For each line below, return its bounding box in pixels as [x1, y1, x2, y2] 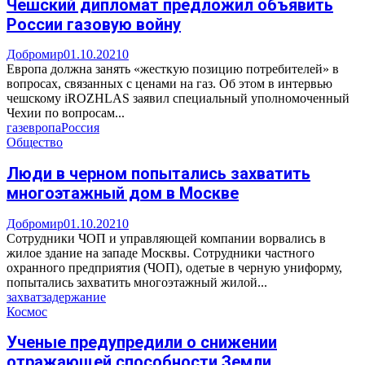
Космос [7, 304, 47, 319]
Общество [7, 135, 63, 150]
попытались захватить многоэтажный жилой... [7, 275, 267, 289]
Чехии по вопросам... [7, 106, 125, 121]
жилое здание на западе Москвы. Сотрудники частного [7, 245, 314, 260]
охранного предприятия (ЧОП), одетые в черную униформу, [7, 260, 342, 275]
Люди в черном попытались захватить [7, 163, 310, 183]
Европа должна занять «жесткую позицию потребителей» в [7, 62, 339, 77]
